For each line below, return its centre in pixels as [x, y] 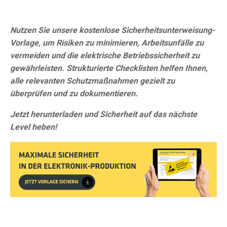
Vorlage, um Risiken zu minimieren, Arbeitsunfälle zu [107, 43]
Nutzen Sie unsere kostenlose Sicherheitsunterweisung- [112, 30]
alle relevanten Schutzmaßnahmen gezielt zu [92, 81]
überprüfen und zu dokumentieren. [74, 93]
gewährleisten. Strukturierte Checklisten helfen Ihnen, [109, 68]
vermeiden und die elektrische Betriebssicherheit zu [105, 55]
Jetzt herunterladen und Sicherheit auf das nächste [104, 114]
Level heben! [34, 127]
